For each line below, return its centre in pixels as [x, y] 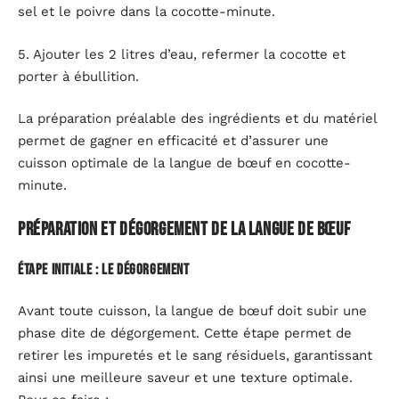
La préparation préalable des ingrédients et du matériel [197, 118]
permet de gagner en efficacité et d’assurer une [173, 141]
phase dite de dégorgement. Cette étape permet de [185, 333]
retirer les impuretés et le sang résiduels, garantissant [195, 355]
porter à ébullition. [78, 76]
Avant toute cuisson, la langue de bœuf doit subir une [192, 310]
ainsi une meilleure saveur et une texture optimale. [185, 377]
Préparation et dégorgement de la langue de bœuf [184, 229]
